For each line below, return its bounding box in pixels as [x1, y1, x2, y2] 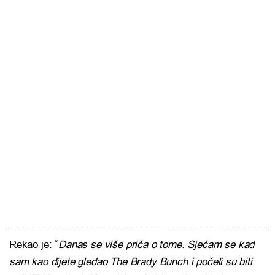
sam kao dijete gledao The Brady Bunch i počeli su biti [9, 256, 252, 268]
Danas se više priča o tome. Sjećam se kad [58, 239, 255, 251]
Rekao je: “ [9, 239, 59, 251]
